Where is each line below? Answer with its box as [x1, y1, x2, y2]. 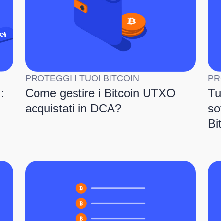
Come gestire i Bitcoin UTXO [25, 86, 176, 100]
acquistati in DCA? [25, 102, 121, 115]
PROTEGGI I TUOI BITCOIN [25, 74, 139, 84]
